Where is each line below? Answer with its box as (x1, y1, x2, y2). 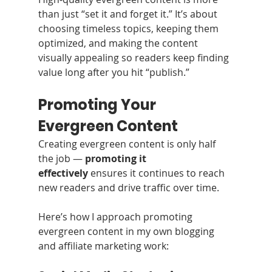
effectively (38, 166, 88, 180)
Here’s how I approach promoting (38, 209, 195, 223)
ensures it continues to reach (87, 166, 227, 180)
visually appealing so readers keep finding (38, 50, 231, 64)
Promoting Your (38, 94, 159, 115)
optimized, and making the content (38, 36, 200, 50)
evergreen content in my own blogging (38, 224, 217, 238)
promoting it (84, 151, 149, 165)
